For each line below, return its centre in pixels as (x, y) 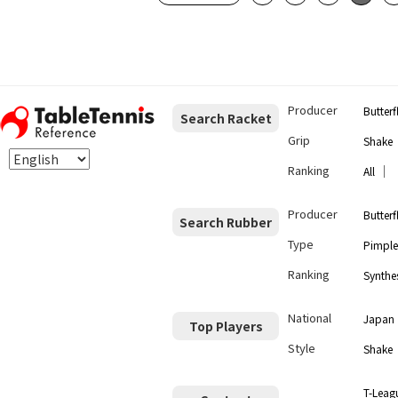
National (310, 318)
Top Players (226, 326)
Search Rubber (226, 223)
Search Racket (226, 119)
